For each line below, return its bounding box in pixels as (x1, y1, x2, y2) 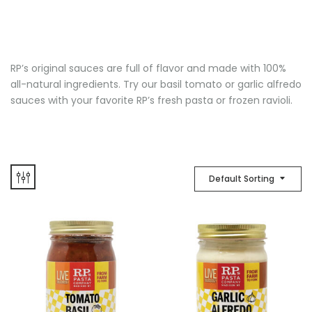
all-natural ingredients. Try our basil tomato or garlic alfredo (10, 77, 302, 91)
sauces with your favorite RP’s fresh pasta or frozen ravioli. (10, 93, 292, 107)
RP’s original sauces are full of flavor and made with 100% (10, 61, 286, 75)
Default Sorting (209, 173, 274, 185)
